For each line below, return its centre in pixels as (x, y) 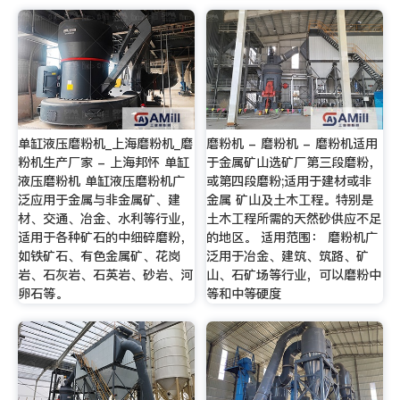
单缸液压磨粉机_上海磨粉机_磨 (105, 143)
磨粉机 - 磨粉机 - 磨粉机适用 (292, 143)
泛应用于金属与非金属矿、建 (99, 200)
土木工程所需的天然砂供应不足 (294, 218)
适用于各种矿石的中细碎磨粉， (105, 237)
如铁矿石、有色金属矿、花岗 (99, 256)
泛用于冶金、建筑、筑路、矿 (288, 256)
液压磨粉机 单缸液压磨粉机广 (101, 181)
